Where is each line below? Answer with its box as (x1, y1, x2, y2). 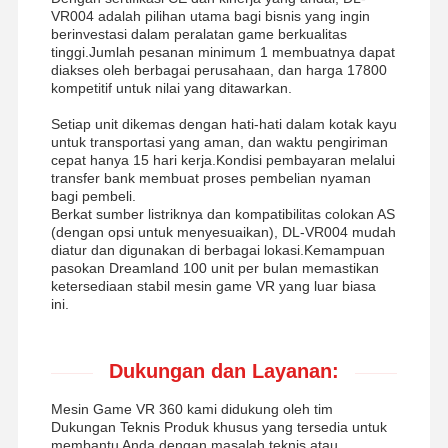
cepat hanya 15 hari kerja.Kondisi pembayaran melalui (50, 151, 395, 168)
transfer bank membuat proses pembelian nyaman (50, 169, 371, 186)
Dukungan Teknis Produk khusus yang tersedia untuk (50, 418, 387, 435)
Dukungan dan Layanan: (109, 359, 339, 382)
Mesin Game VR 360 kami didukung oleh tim (50, 400, 333, 417)
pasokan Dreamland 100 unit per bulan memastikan (50, 259, 379, 276)
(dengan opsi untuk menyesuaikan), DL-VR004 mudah (50, 223, 396, 240)
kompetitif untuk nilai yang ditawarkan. (50, 79, 292, 96)
